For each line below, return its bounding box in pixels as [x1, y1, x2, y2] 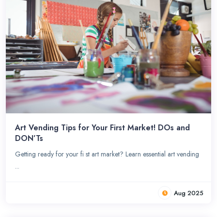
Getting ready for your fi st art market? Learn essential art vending [15, 149, 200, 159]
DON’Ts [15, 132, 44, 144]
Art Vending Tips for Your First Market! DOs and [15, 122, 190, 133]
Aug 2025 [174, 188, 203, 198]
